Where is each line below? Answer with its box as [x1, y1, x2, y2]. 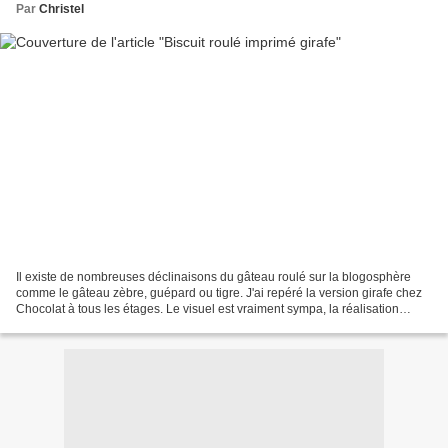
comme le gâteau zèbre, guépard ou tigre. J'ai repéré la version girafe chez [16, 285, 422, 300]
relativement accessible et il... [16, 317, 175, 332]
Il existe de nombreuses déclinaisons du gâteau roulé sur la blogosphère [16, 269, 411, 284]
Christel [39, 2, 84, 17]
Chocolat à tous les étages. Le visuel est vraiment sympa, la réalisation [16, 301, 399, 316]
